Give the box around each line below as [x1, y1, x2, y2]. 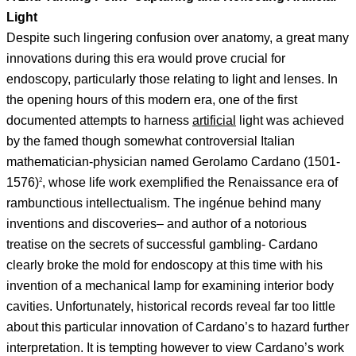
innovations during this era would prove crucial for [6, 51, 285, 65]
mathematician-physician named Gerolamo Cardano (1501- [6, 154, 340, 168]
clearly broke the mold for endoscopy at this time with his [6, 257, 323, 272]
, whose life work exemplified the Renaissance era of [42, 175, 338, 189]
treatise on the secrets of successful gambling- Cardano [6, 237, 318, 251]
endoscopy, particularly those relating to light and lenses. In [6, 72, 338, 86]
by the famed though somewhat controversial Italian [6, 133, 295, 148]
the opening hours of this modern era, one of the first [6, 92, 297, 106]
